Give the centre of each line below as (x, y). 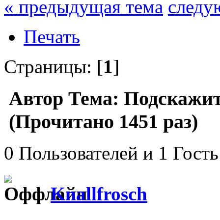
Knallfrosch (99, 193)
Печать (52, 36)
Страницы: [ (54, 66)
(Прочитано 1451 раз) (101, 121)
